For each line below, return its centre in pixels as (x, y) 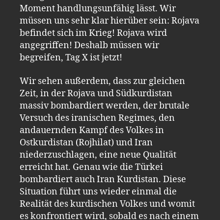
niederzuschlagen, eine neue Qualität (98, 155)
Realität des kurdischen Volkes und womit (107, 204)
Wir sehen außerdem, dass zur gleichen (102, 81)
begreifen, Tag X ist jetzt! (71, 58)
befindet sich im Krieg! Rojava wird (93, 33)
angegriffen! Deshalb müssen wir (89, 45)
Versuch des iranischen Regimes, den (97, 118)
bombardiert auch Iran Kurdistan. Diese (103, 179)
